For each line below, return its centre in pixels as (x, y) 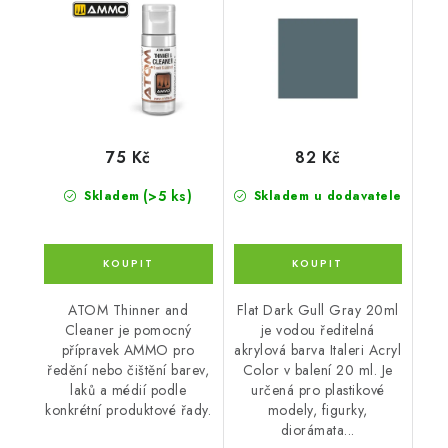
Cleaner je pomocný (128, 329)
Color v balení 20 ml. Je (317, 369)
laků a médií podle (128, 389)
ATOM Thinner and (128, 309)
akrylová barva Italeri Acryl (318, 349)
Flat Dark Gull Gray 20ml (317, 309)
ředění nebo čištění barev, (128, 369)
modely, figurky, (317, 409)
